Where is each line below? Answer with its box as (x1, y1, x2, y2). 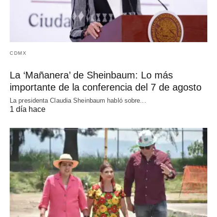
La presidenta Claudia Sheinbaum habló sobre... (10, 97, 146, 104)
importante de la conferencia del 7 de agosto (10, 82, 201, 93)
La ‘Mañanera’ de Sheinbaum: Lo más (10, 70, 173, 80)
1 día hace (10, 105, 46, 113)
